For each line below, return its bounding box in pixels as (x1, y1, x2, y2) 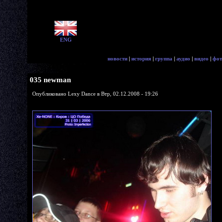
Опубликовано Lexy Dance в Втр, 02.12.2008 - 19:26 (32, 90, 158, 97)
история (131, 55, 151, 61)
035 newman (30, 76, 71, 84)
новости (108, 55, 127, 61)
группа (155, 55, 172, 61)
